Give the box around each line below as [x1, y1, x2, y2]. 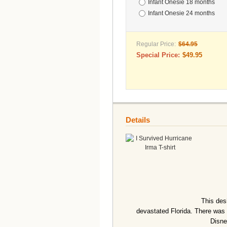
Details [126, 116, 150, 124]
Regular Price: [136, 41, 176, 48]
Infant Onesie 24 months [148, 10, 215, 17]
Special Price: [136, 51, 180, 59]
